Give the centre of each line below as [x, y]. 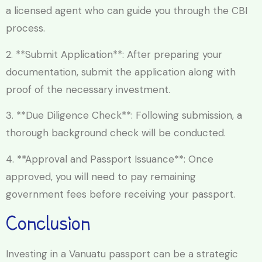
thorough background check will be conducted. [116, 133]
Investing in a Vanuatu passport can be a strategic [122, 254]
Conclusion [48, 223]
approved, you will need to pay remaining [101, 176]
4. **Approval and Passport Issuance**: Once [110, 159]
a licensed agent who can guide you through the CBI [127, 11]
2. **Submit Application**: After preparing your [114, 54]
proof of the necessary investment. [88, 89]
